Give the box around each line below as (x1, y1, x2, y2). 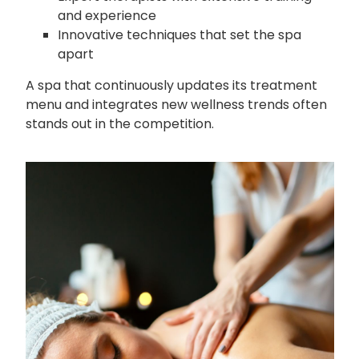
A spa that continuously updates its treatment (25, 76, 317, 95)
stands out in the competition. (25, 115, 214, 134)
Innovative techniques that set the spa (57, 26, 301, 45)
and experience (57, 6, 156, 26)
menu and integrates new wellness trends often (25, 95, 327, 115)
